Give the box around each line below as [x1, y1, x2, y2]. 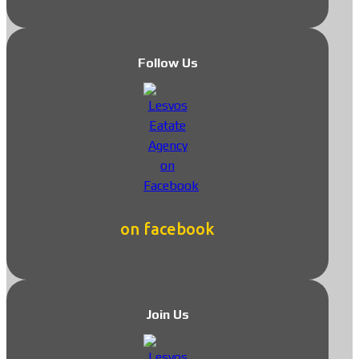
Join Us [146, 306, 189, 322]
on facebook [120, 220, 215, 239]
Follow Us [137, 54, 198, 71]
